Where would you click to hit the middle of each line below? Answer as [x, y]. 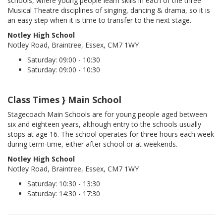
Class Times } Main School [64, 100]
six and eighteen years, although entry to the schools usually [104, 124]
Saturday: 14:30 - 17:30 [64, 194]
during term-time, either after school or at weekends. [92, 144]
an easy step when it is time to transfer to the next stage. [99, 20]
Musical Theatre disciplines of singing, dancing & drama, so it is [109, 10]
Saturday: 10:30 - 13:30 [64, 184]
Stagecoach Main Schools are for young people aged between [107, 114]
